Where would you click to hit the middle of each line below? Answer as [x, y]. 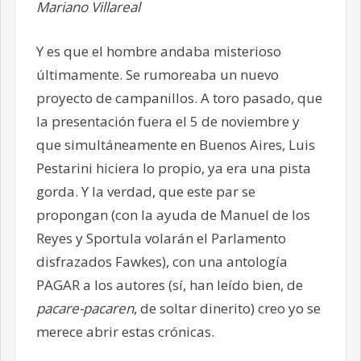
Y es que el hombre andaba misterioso [158, 51]
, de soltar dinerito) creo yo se [227, 308]
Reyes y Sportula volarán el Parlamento [161, 238]
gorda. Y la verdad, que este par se [145, 191]
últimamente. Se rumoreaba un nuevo [157, 74]
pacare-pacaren [85, 308]
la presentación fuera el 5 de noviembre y [168, 121]
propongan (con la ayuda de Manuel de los [173, 214]
